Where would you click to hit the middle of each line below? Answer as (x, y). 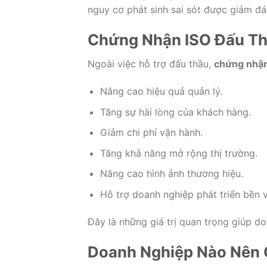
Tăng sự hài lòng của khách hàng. (175, 112)
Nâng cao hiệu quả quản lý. (161, 91)
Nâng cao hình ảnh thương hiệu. (171, 174)
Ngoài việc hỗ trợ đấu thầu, (151, 64)
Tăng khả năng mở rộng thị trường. (178, 153)
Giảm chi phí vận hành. (151, 133)
